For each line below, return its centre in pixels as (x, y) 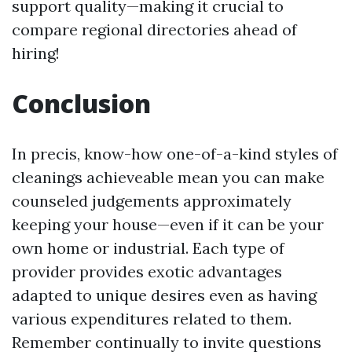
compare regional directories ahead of (154, 29)
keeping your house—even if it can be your (168, 224)
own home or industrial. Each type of (148, 248)
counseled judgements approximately (152, 201)
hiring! (36, 53)
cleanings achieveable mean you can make (168, 177)
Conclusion (81, 103)
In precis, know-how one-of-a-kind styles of (175, 154)
